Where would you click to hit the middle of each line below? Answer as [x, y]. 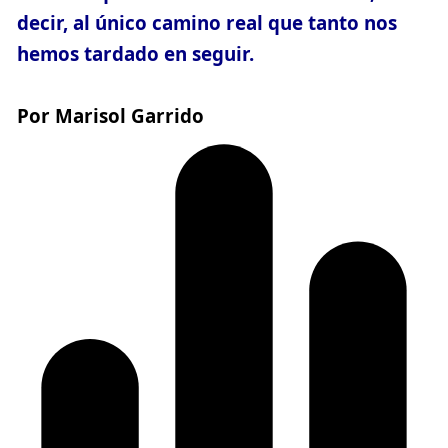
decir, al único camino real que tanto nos [207, 22]
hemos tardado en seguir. [135, 53]
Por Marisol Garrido [110, 115]
